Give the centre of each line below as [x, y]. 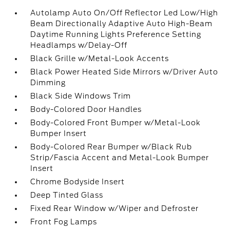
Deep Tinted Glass [67, 195]
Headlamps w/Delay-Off [79, 45]
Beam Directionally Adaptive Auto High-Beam [122, 24]
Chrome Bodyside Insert [78, 182]
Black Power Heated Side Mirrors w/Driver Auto [124, 72]
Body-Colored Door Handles [86, 109]
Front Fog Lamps [64, 222]
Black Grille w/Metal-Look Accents [100, 59]
